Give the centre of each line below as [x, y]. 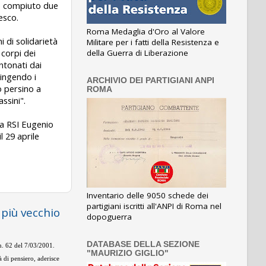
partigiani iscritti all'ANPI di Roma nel [154, 206]
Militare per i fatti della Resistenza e [153, 42]
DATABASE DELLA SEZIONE [143, 244]
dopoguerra [109, 217]
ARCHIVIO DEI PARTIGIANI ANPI [151, 81]
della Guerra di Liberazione [137, 53]
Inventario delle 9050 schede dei [148, 195]
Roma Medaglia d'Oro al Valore [146, 32]
